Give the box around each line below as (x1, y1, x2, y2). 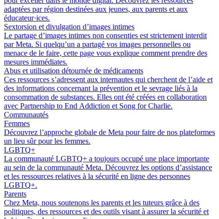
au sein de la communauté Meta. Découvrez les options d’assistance (4, 163, 212, 172)
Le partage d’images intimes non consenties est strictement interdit (4, 31, 207, 40)
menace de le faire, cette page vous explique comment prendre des (4, 49, 207, 57)
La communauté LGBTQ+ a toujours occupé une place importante (4, 154, 209, 163)
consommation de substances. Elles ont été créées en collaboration (4, 93, 207, 101)
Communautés (4, 110, 48, 119)
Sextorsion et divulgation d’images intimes (4, 22, 134, 31)
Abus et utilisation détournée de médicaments (4, 66, 143, 75)
